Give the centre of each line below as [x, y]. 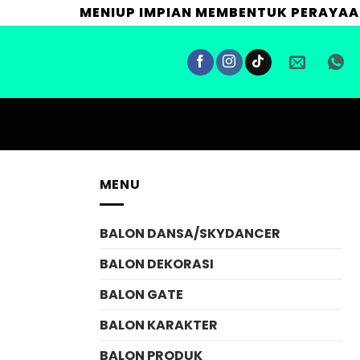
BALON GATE [141, 294]
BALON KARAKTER [158, 325]
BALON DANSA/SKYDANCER [190, 233]
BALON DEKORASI [156, 264]
